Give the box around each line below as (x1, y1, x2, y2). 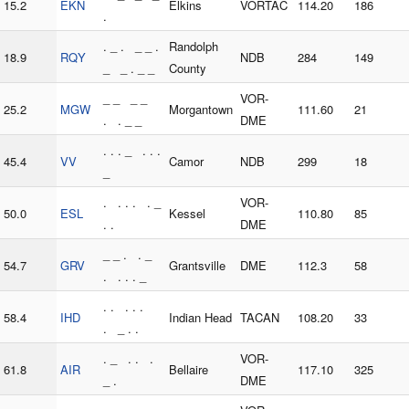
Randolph (169, 37, 218, 56)
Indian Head (169, 309, 232, 327)
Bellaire (169, 361, 208, 379)
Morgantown (169, 100, 233, 119)
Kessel (169, 204, 205, 223)
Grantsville (169, 257, 225, 275)
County (169, 59, 206, 78)
